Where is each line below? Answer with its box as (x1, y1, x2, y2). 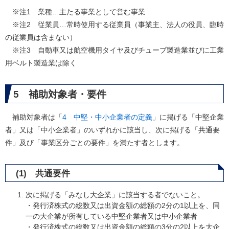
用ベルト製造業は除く (5, 59, 77, 67)
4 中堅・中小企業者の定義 (62, 113, 152, 121)
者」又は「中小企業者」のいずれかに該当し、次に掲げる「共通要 (5, 126, 220, 134)
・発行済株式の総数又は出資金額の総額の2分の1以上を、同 (26, 201, 220, 210)
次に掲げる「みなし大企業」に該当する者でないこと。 (26, 191, 204, 199)
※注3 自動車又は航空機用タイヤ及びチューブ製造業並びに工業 (5, 46, 224, 54)
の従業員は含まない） (5, 33, 77, 41)
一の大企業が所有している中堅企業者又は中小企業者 (26, 212, 197, 220)
